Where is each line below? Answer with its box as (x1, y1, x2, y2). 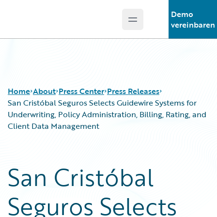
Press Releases (107, 85, 159, 97)
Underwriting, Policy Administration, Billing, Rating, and (8, 108, 206, 120)
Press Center (59, 85, 104, 97)
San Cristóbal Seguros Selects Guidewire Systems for (8, 97, 197, 108)
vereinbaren (170, 19, 215, 31)
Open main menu (132, 18, 196, 31)
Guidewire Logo (19, 19, 75, 31)
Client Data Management (8, 120, 99, 132)
